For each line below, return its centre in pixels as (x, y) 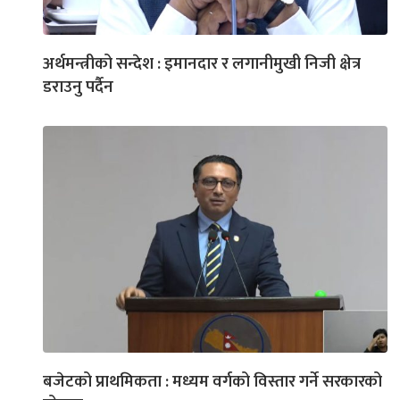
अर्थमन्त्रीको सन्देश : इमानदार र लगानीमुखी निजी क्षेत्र (202, 63)
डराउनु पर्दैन (78, 87)
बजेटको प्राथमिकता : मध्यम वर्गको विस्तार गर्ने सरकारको (212, 381)
